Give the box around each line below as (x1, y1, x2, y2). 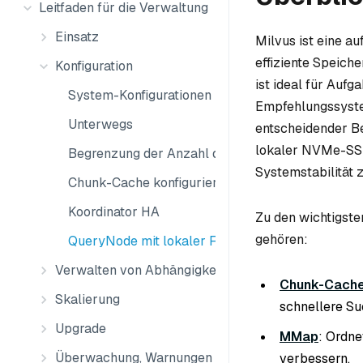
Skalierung (55, 291, 120, 308)
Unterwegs (68, 116, 133, 133)
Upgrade (55, 320, 106, 337)
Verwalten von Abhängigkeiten (55, 262, 238, 279)
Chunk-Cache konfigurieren (68, 174, 232, 191)
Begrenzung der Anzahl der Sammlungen (68, 145, 314, 162)
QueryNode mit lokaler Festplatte (68, 233, 271, 250)
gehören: (255, 230, 308, 248)
